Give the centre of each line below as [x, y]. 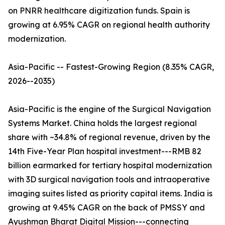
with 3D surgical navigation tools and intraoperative [109, 180]
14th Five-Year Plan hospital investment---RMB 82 [105, 151]
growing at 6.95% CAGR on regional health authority [109, 25]
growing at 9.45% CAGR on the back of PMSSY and [106, 208]
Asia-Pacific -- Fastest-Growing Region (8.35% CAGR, [111, 67]
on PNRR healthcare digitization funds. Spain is [99, 11]
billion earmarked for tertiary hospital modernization [110, 165]
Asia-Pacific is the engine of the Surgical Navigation [109, 109]
